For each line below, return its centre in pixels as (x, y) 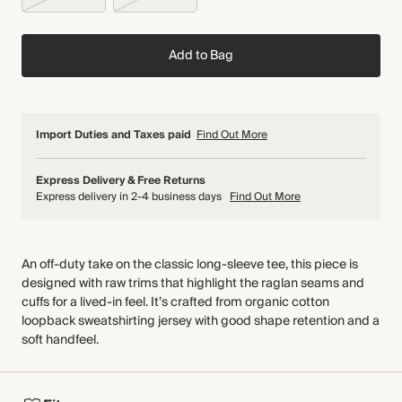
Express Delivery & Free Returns (121, 181)
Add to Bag (201, 55)
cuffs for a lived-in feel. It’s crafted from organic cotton (175, 302)
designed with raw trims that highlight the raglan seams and (193, 284)
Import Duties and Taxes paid (114, 135)
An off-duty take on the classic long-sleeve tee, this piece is (190, 265)
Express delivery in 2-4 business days (130, 197)
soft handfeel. (60, 340)
